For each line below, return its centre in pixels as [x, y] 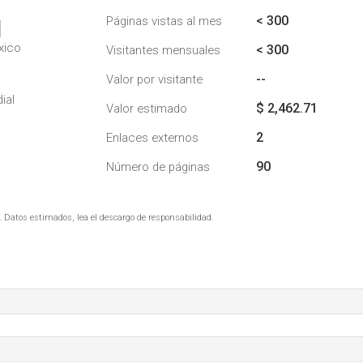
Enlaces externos [152, 138]
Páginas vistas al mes [164, 21]
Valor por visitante [154, 79]
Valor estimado [147, 109]
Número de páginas [158, 167]
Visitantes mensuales [163, 50]
